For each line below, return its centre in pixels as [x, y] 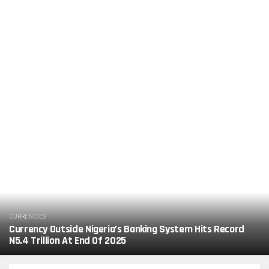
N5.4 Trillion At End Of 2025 [68, 240]
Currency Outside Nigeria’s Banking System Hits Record [127, 229]
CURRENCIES [27, 216]
